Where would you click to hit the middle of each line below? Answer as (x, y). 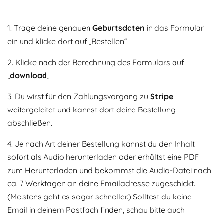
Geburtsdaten (119, 28)
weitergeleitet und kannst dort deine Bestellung (91, 109)
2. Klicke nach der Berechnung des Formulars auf (96, 62)
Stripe (162, 96)
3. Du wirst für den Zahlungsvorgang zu (79, 96)
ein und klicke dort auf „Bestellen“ (67, 41)
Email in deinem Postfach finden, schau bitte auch (96, 210)
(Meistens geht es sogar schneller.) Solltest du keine (99, 197)
